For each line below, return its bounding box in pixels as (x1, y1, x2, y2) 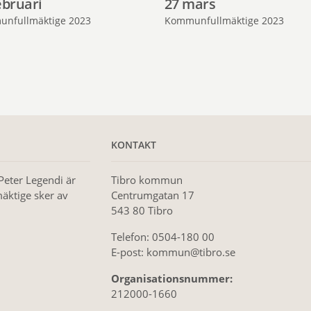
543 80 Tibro (110, 203, 173, 218)
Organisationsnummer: (110, 271, 233, 286)
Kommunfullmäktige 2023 (164, 14, 284, 28)
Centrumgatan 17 (110, 188, 194, 203)
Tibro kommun (110, 173, 183, 187)
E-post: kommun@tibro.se (110, 245, 235, 260)
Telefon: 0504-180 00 (110, 230, 215, 244)
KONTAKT (110, 138, 156, 152)
